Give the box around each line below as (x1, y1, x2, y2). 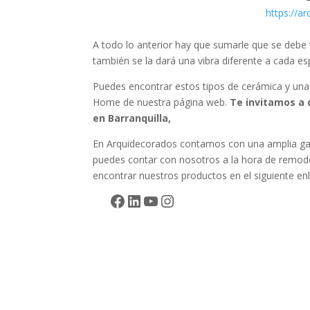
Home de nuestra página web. (93, 95, 228, 109)
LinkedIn (125, 188, 191, 212)
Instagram (158, 188, 238, 212)
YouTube (142, 188, 212, 212)
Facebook (109, 188, 181, 212)
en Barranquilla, (93, 111, 172, 125)
